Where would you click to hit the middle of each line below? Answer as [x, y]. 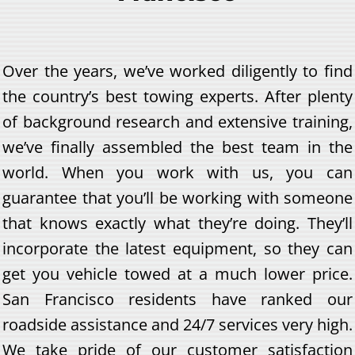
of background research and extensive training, [177, 121]
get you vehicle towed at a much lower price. [177, 273]
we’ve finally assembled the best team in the [177, 147]
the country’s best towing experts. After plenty [177, 96]
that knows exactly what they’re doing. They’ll [177, 223]
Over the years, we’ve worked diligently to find [177, 71]
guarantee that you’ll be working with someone [177, 197]
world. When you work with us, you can [177, 172]
